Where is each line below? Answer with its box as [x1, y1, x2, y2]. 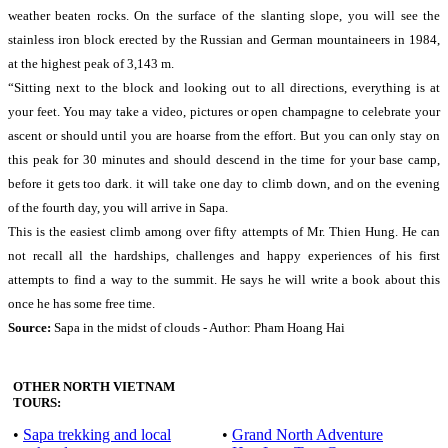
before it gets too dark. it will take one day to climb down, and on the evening [8, 176, 440, 191]
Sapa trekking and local [23, 426, 171, 443]
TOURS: [13, 395, 61, 410]
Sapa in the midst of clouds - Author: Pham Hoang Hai [51, 320, 345, 335]
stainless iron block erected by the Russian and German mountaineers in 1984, [8, 32, 440, 47]
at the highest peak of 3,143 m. [8, 56, 174, 71]
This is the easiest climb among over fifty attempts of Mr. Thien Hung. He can [8, 224, 440, 239]
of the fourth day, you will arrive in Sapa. [8, 200, 228, 215]
